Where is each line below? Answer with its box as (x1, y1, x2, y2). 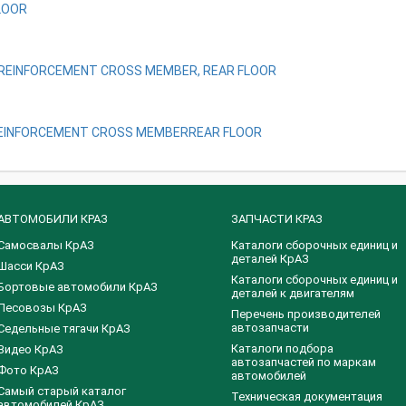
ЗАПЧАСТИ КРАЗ (231, 212, 324, 226)
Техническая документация (231, 390, 383, 403)
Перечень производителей (231, 307, 382, 321)
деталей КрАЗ (231, 252, 310, 266)
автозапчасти (231, 321, 310, 334)
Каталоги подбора (231, 342, 334, 355)
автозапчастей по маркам (231, 355, 377, 369)
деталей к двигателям (231, 286, 355, 300)
